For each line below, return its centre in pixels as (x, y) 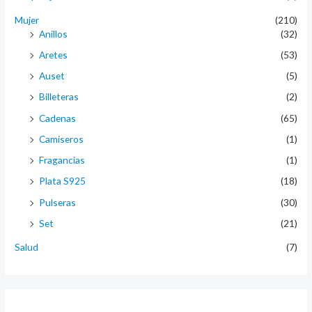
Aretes (54, 54)
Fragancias (62, 160)
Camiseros (62, 139)
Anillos (54, 33)
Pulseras (58, 202)
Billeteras (59, 97)
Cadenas (58, 118)
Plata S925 (63, 181)
